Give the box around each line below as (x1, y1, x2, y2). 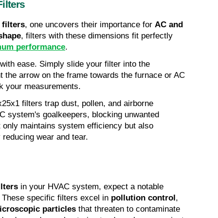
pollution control (111, 193, 176, 203)
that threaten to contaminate (76, 204, 180, 214)
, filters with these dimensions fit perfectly (21, 31, 173, 41)
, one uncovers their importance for (25, 20, 155, 30)
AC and (155, 20, 183, 30)
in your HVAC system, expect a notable (18, 182, 163, 192)
